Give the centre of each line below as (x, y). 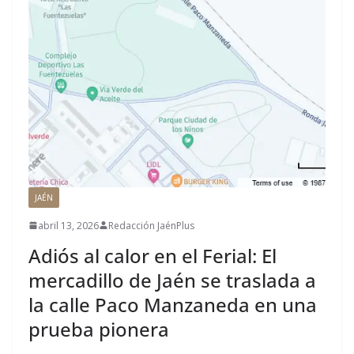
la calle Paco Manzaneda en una (173, 304)
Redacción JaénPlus (151, 225)
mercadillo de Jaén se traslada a (172, 280)
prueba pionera (99, 329)
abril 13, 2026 (68, 225)
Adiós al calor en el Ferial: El (153, 255)
